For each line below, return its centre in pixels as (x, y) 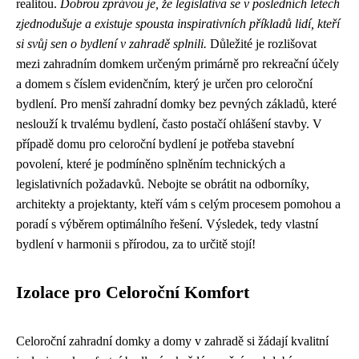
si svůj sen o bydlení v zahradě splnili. (111, 44)
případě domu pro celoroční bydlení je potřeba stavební (155, 144)
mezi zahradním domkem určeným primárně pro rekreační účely (177, 64)
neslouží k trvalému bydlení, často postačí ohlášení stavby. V (169, 124)
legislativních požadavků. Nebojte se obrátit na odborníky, (163, 184)
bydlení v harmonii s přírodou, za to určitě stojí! (136, 244)
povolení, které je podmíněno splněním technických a (151, 164)
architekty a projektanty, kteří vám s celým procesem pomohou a (178, 204)
